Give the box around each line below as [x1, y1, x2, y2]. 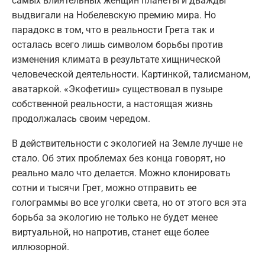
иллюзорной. [12, 241, 69, 253]
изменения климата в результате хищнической [12, 53, 221, 65]
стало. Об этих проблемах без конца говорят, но [12, 152, 225, 164]
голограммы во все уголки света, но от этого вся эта [12, 196, 247, 208]
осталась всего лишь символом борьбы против [12, 38, 223, 50]
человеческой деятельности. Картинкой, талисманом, [12, 68, 250, 80]
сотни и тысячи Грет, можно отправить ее [12, 182, 196, 193]
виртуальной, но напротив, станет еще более [12, 226, 209, 238]
